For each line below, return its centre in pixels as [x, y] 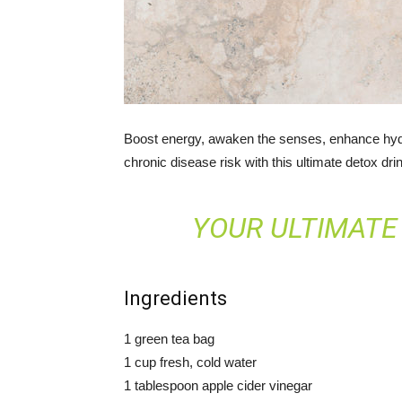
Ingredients [175, 298]
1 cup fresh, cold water [190, 362]
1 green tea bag [169, 339]
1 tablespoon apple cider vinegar [218, 385]
